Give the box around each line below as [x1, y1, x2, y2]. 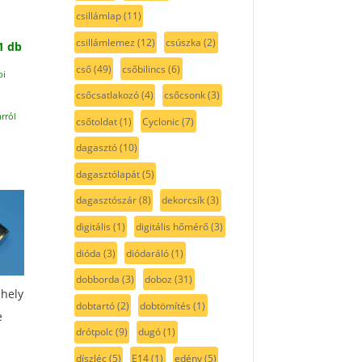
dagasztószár [75, 193, 137, 208]
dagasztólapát [75, 166, 140, 181]
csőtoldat [75, 114, 117, 128]
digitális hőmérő [136, 219, 209, 234]
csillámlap [75, 9, 121, 23]
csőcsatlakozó [75, 88, 139, 103]
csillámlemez [75, 36, 135, 49]
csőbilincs [122, 61, 166, 76]
